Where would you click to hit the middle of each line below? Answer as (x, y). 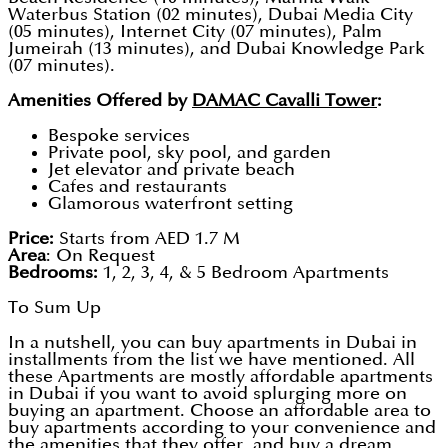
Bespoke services (119, 136)
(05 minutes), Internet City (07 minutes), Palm (195, 32)
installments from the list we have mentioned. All (211, 360)
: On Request (100, 256)
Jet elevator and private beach (171, 170)
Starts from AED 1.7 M (149, 239)
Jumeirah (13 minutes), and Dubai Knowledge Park (216, 49)
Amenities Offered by (100, 101)
